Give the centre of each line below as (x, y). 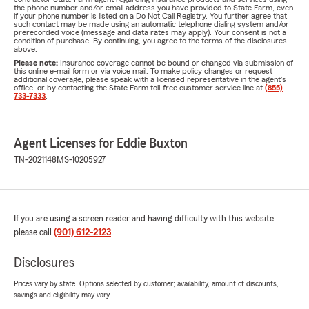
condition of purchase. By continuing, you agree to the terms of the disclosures (150, 41)
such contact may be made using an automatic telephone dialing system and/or (151, 24)
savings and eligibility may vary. (62, 295)
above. (26, 49)
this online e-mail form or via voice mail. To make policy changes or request (143, 71)
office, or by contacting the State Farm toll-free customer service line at (139, 88)
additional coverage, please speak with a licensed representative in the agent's (150, 79)
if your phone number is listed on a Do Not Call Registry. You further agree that (150, 16)
